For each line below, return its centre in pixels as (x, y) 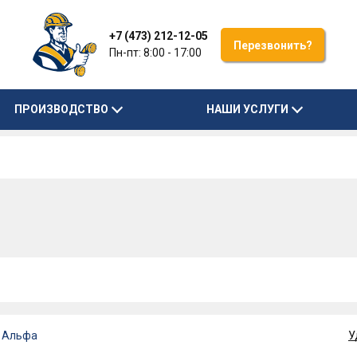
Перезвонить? (273, 45)
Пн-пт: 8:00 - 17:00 (155, 53)
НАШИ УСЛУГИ (247, 109)
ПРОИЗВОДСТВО (62, 109)
